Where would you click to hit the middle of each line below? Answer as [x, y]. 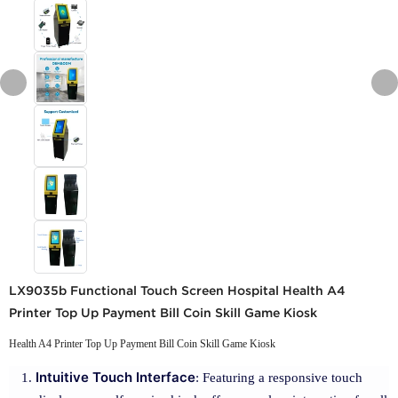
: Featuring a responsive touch [279, 377]
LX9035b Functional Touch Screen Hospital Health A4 [177, 290]
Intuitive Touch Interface [115, 377]
